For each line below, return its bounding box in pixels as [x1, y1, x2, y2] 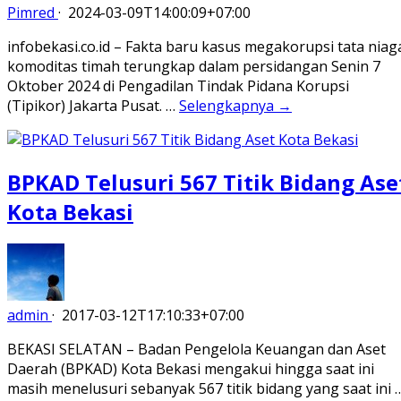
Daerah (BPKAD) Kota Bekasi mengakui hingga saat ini [7, 359, 374, 380]
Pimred [7, 2, 55, 22]
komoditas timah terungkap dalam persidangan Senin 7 [7, 55, 380, 76]
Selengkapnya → [179, 95, 292, 115]
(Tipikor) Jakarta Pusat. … [7, 95, 179, 115]
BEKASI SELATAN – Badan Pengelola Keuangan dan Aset [7, 339, 386, 360]
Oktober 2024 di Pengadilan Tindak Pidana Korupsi [7, 75, 349, 96]
